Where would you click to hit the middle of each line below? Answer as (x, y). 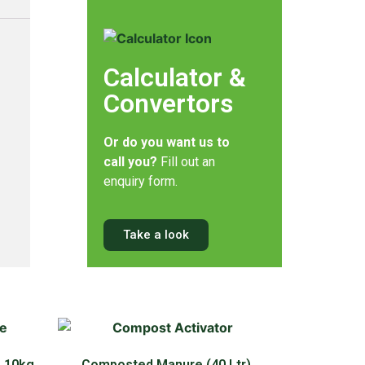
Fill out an (186, 161)
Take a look (156, 235)
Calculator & (174, 77)
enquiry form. (140, 181)
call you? (130, 161)
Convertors (168, 103)
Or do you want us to (166, 142)
